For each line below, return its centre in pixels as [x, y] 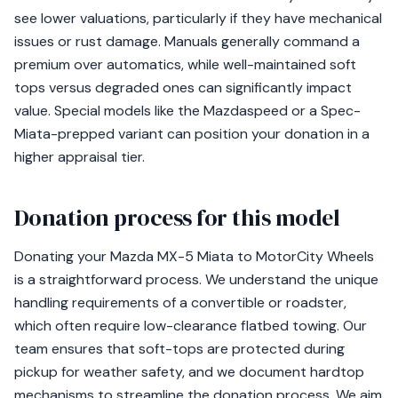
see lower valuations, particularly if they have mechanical [198, 18]
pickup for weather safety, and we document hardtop [189, 372]
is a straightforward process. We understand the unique [196, 279]
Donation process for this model [177, 218]
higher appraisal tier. [80, 157]
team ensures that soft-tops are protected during [179, 349]
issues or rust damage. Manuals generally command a [187, 41]
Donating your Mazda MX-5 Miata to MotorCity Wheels [194, 256]
